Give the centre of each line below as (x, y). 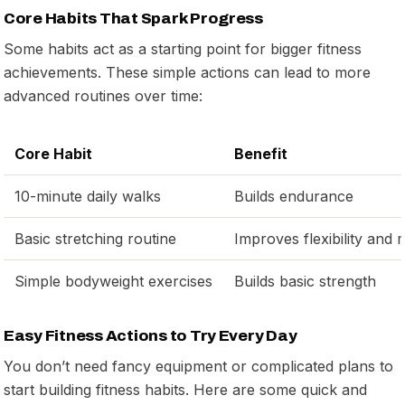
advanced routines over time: (103, 95)
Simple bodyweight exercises (113, 281)
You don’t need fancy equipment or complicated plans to (198, 366)
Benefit (261, 153)
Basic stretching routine (95, 238)
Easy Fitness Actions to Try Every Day (151, 335)
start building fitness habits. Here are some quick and (185, 389)
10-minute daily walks (88, 196)
